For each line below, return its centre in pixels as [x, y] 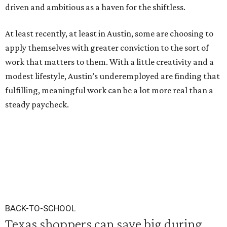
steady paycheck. [37, 104]
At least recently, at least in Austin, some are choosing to [109, 33]
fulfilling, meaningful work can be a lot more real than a [109, 90]
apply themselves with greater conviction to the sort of [107, 48]
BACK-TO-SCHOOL [41, 208]
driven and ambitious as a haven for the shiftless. [95, 7]
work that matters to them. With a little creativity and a [109, 62]
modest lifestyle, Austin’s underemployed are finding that [112, 76]
